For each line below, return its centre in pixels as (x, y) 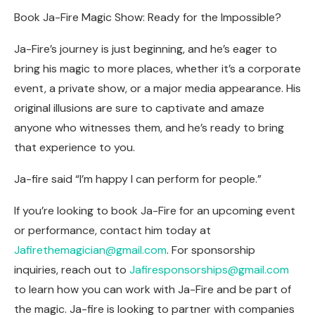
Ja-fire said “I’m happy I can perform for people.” (138, 179)
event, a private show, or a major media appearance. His (157, 89)
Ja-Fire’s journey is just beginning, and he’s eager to (146, 49)
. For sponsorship (211, 250)
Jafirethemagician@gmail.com (90, 250)
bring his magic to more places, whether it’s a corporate (157, 69)
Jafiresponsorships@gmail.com (209, 270)
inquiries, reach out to (72, 270)
